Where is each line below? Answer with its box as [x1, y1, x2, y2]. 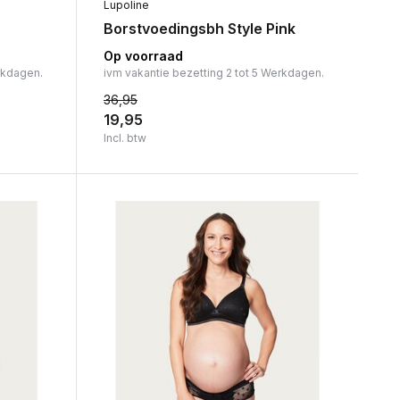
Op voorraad [103, 47, 183, 63]
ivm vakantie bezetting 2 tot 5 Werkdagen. [103, 65, 324, 79]
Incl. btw [103, 130, 146, 145]
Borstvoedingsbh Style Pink [103, 19, 296, 37]
